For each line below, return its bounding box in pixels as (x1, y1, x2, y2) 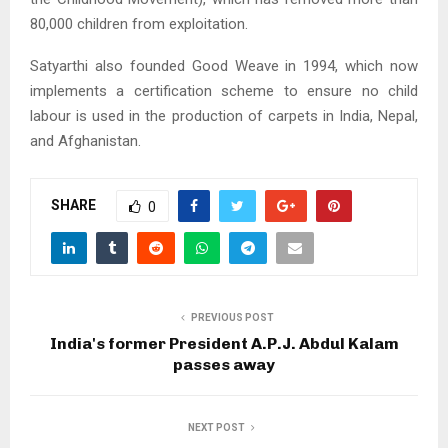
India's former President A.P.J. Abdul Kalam (49, 334, 399, 354)
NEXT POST (187, 422, 245, 434)
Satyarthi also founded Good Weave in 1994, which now (30, 57, 418, 76)
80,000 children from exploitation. (30, 15, 248, 34)
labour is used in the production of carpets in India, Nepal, (30, 107, 418, 126)
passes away (173, 355, 275, 375)
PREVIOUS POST (190, 312, 274, 324)
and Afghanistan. (30, 132, 141, 151)
